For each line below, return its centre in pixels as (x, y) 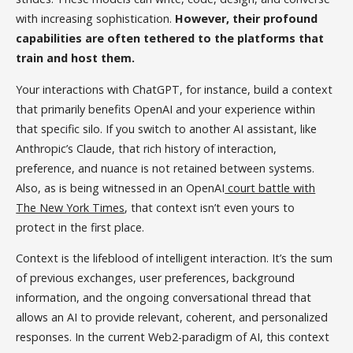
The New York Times (71, 207)
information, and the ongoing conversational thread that (164, 298)
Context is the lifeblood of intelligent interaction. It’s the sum (175, 258)
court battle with (270, 188)
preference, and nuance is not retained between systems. (165, 168)
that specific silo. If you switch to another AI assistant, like (167, 128)
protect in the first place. (80, 227)
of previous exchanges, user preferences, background (156, 278)
